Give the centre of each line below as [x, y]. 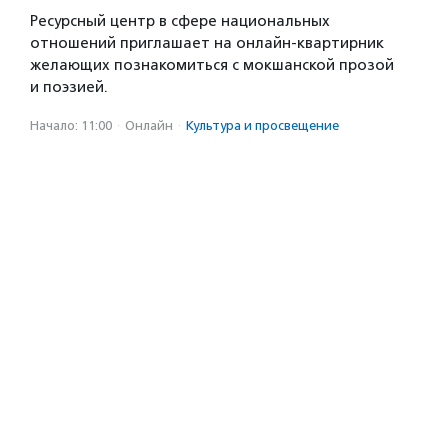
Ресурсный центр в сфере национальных [180, 21]
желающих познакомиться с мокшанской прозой [212, 65]
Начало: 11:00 [71, 125]
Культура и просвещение [262, 125]
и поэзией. [69, 87]
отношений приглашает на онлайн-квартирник [207, 43]
